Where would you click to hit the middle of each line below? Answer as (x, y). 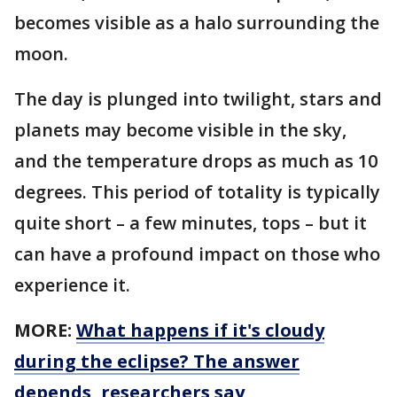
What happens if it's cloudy (200, 331)
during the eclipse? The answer (157, 362)
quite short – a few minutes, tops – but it (191, 223)
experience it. (72, 285)
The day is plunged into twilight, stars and (198, 99)
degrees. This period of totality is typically (197, 192)
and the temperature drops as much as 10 (196, 161)
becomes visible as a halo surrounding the (197, 23)
